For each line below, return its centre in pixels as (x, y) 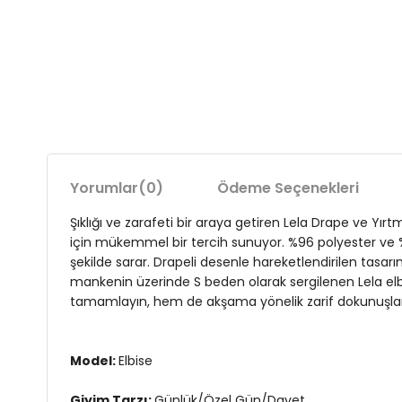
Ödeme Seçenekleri (288, 188)
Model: (94, 361)
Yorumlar (104, 188)
